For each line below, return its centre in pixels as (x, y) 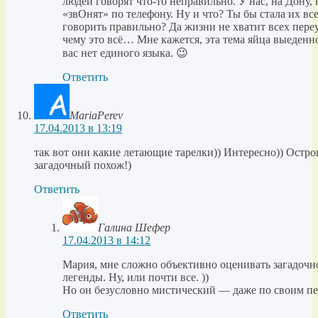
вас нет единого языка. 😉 (125, 53)
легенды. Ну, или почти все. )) (136, 278)
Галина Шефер (134, 228)
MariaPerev (96, 116)
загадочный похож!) (83, 165)
